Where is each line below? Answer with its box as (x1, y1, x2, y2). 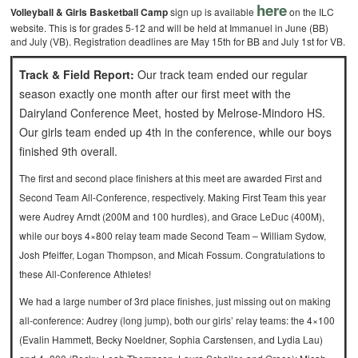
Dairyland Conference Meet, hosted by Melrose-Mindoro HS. (19, 105, 326, 121)
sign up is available (168, 5, 257, 19)
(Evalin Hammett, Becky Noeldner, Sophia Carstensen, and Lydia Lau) (19, 332, 324, 347)
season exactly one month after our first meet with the (19, 86, 292, 102)
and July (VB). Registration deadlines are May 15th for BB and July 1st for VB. (10, 34, 346, 49)
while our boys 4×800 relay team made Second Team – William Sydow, (19, 229, 327, 243)
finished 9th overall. (19, 143, 118, 160)
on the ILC (287, 5, 335, 19)
